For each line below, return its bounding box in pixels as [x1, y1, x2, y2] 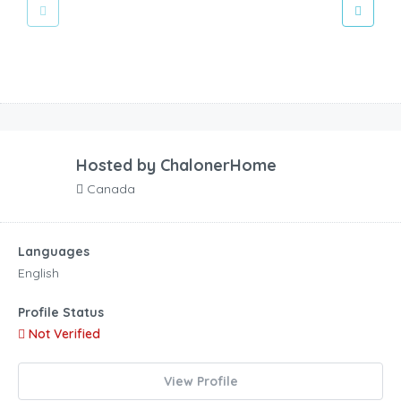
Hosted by [76, 155, 160, 176]
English [18, 265, 59, 282]
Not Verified [25, 326, 100, 343]
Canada [83, 181, 135, 198]
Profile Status [18, 304, 104, 321]
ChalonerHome [160, 155, 277, 176]
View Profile [163, 373, 238, 390]
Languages [18, 243, 90, 260]
